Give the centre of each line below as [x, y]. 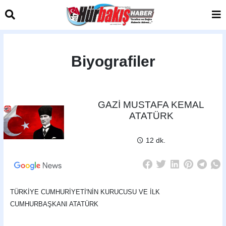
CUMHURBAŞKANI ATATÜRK [54, 204]
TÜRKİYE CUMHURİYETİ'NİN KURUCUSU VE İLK [85, 192]
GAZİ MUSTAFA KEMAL [151, 104]
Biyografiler [113, 61]
